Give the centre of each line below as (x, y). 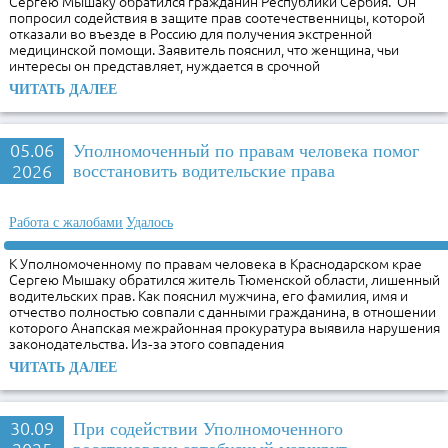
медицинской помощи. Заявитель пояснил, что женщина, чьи (204, 49)
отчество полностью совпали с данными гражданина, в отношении (223, 311)
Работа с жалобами (65, 222)
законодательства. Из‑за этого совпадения (147, 343)
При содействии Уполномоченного (208, 429)
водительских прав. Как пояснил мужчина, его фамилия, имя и (209, 295)
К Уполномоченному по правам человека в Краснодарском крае (216, 263)
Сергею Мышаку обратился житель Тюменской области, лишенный (225, 279)
